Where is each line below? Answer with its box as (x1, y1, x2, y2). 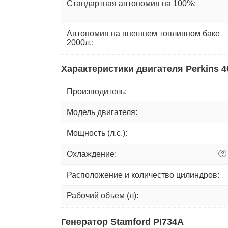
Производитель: (67, 87, 127, 96)
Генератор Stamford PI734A (61, 216, 184, 227)
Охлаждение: (67, 149, 117, 158)
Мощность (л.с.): (67, 128, 127, 137)
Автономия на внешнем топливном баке (67, 28, 220, 38)
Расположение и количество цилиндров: (67, 170, 219, 179)
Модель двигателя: (67, 107, 137, 117)
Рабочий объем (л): (67, 191, 138, 200)
